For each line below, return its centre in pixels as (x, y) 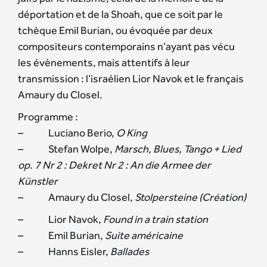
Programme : (48, 116)
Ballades (130, 251)
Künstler (38, 181)
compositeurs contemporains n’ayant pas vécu (126, 46)
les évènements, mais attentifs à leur (104, 62)
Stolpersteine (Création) (190, 197)
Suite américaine (144, 235)
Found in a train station (156, 219)
